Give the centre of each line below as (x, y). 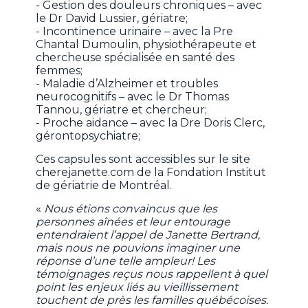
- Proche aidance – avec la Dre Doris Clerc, (151, 123)
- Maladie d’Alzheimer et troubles (127, 84)
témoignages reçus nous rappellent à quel (152, 274)
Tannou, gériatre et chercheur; (123, 110)
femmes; (61, 71)
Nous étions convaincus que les (131, 209)
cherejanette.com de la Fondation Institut (151, 173)
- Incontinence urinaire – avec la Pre (135, 32)
